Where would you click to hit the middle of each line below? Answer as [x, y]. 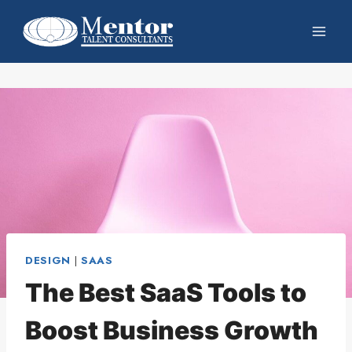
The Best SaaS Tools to [166, 292]
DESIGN [48, 260]
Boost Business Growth [172, 330]
